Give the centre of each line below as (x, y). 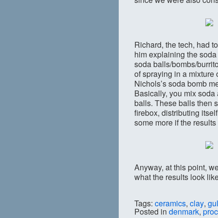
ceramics (170, 203)
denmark (184, 211)
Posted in (152, 211)
